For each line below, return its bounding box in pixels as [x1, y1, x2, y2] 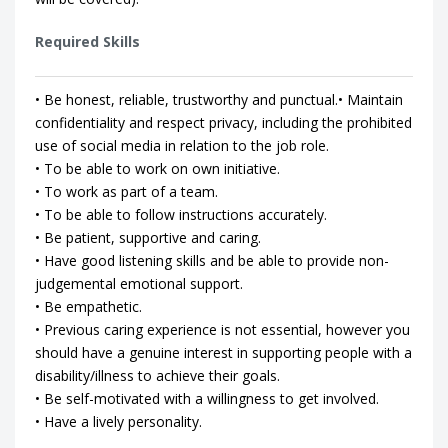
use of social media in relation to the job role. [35, 136, 329, 155]
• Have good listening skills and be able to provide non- [35, 251, 389, 270]
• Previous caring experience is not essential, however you [35, 320, 410, 339]
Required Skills [35, 32, 140, 51]
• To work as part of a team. [35, 182, 218, 201]
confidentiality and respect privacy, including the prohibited [35, 113, 412, 132]
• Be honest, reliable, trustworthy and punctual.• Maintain [35, 90, 403, 109]
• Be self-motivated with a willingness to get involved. [35, 389, 379, 408]
